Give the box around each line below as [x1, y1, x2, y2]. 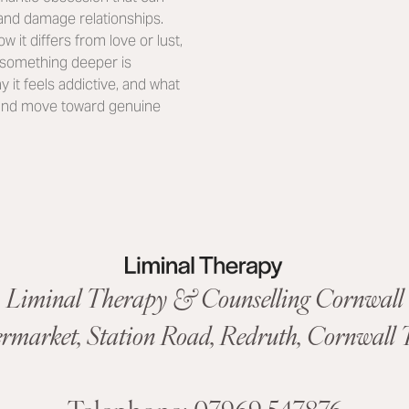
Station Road [86, 316, 211, 353]
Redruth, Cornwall [219, 316, 395, 353]
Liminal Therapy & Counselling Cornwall [5, 278, 404, 316]
